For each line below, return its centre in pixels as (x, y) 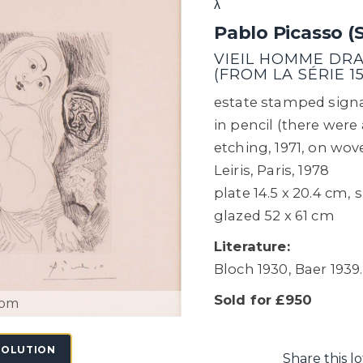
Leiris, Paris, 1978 (272, 170)
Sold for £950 (263, 300)
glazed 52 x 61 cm (274, 216)
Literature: (252, 246)
